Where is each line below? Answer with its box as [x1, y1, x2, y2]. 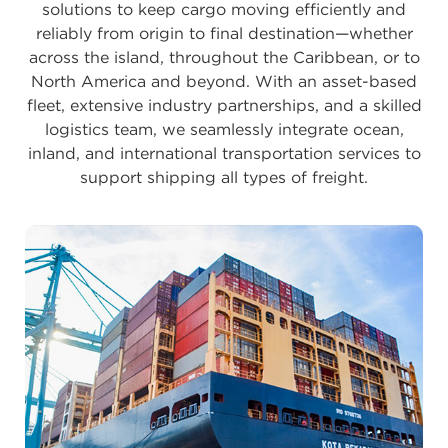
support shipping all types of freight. [80, 168, 368, 188]
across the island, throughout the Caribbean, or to [28, 48, 420, 68]
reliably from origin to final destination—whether [35, 24, 413, 44]
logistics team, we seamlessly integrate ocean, [44, 120, 404, 140]
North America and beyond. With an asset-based [31, 72, 417, 92]
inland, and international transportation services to [27, 144, 421, 164]
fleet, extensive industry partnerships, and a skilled [26, 96, 422, 116]
